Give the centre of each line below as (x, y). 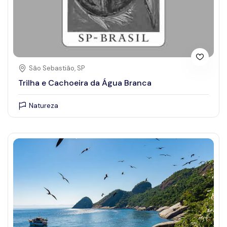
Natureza (44, 105)
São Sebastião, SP (57, 68)
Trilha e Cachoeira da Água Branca (85, 83)
